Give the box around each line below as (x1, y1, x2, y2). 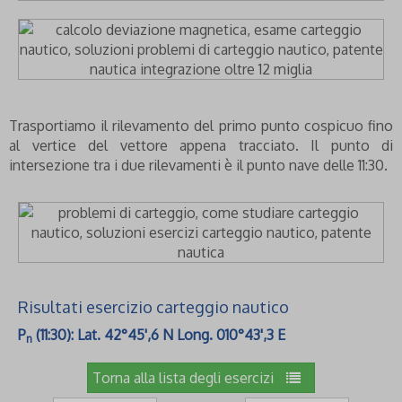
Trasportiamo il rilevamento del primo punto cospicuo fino (9, 117, 393, 135)
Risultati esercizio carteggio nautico (18, 297, 289, 317)
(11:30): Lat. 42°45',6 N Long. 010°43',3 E (32, 326, 285, 344)
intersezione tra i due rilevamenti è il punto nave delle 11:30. (9, 156, 388, 174)
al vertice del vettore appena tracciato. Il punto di (9, 136, 393, 154)
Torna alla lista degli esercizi (92, 369, 277, 387)
